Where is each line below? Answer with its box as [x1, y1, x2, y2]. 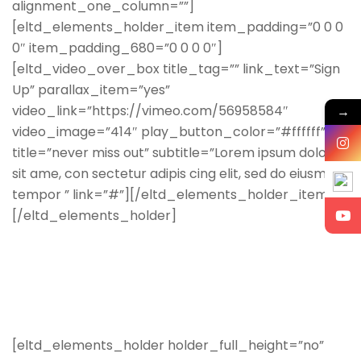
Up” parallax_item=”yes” [12, 80, 170, 99]
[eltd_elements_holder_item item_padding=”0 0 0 [12, 17, 343, 36]
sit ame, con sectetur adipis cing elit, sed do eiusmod [12, 164, 342, 183]
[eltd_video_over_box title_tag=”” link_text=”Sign [12, 59, 340, 78]
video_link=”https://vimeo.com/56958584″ [12, 101, 288, 120]
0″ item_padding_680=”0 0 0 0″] [12, 38, 222, 57]
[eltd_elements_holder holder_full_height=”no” [12, 335, 324, 355]
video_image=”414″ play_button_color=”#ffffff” [12, 122, 326, 141]
